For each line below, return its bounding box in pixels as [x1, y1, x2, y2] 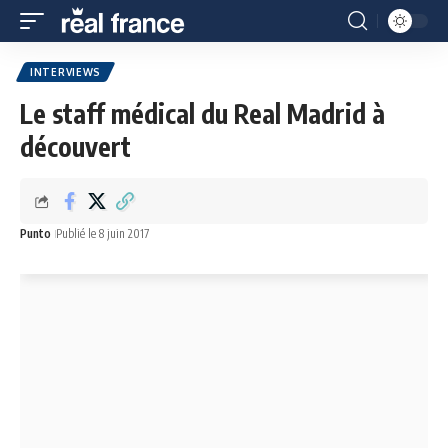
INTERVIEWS [30, 66, 101, 78]
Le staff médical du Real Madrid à [20, 97, 385, 130]
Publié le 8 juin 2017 [56, 226, 149, 241]
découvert [20, 130, 131, 163]
